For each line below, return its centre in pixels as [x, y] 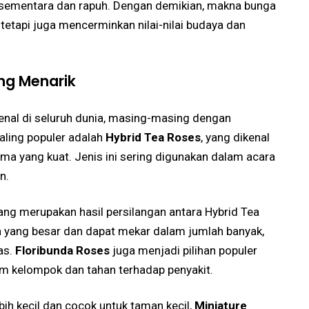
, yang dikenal [235, 137]
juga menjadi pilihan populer [183, 250]
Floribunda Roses [62, 250]
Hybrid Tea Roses [153, 137]
